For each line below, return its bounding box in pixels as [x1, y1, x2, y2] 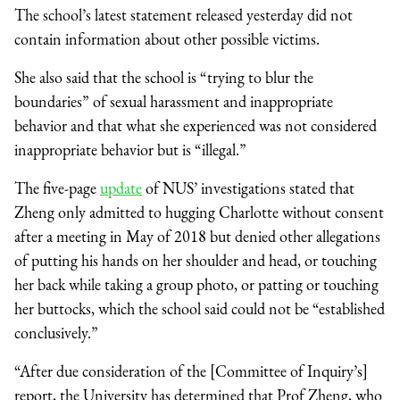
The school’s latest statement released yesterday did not [14, 4, 353, 25]
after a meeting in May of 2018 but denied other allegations [14, 225, 380, 246]
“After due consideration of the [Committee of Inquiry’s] [14, 360, 368, 381]
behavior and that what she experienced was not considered [14, 114, 377, 136]
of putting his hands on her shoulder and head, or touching [14, 249, 377, 271]
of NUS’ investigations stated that [142, 177, 354, 198]
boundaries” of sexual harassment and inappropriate [14, 90, 333, 112]
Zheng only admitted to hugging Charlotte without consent [14, 201, 384, 222]
